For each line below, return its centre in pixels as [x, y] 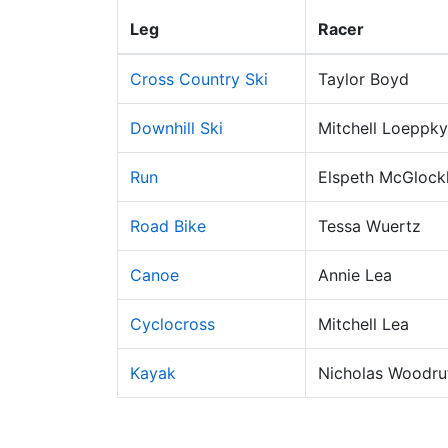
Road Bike [168, 226]
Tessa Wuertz [369, 226]
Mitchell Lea [363, 324]
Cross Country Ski [199, 79]
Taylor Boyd [363, 79]
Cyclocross [172, 324]
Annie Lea [355, 275]
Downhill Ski [176, 128]
